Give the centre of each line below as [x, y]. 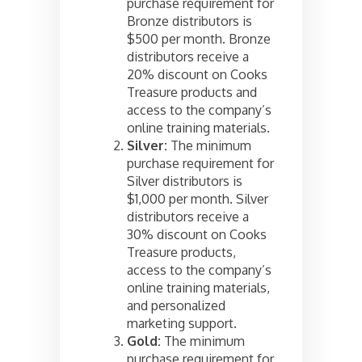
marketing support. [182, 324]
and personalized [176, 306]
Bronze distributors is [189, 21]
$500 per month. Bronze [199, 39]
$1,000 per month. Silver [198, 199]
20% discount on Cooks [197, 75]
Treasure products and [192, 93]
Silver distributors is [185, 181]
